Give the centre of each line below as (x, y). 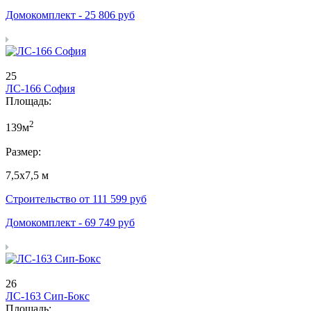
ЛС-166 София (40, 89)
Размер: (23, 151)
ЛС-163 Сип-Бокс (48, 296)
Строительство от (49, 199)
